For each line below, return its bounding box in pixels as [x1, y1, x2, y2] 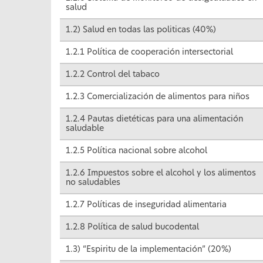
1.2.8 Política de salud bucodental [66, 223, 199, 232]
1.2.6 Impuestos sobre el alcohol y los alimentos [66, 169, 256, 178]
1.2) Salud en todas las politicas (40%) [66, 26, 216, 35]
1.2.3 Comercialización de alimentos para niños [66, 93, 249, 102]
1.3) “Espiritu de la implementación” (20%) [66, 245, 231, 254]
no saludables [66, 178, 120, 187]
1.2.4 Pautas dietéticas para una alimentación [66, 115, 243, 124]
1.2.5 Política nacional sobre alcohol [66, 147, 207, 156]
